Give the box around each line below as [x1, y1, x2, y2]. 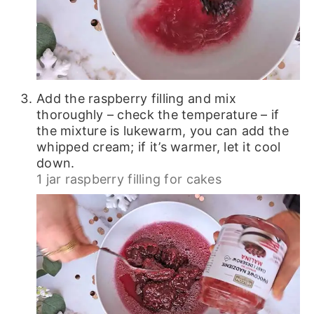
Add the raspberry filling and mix [36, 90, 236, 106]
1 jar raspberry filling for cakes [36, 171, 221, 186]
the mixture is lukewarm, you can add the [36, 123, 289, 138]
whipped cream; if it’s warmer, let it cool [36, 139, 281, 154]
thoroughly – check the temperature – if [36, 107, 280, 122]
